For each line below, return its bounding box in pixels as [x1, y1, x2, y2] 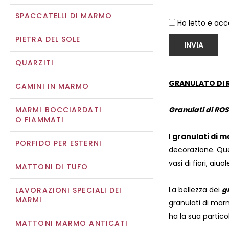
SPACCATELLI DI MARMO [15, 11, 112, 21]
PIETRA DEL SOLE [15, 34, 81, 44]
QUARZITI [15, 58, 54, 68]
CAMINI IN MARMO [15, 81, 89, 91]
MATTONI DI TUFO [15, 162, 88, 172]
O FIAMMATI [15, 114, 64, 125]
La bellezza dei [169, 185, 222, 195]
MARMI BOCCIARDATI [15, 105, 102, 115]
